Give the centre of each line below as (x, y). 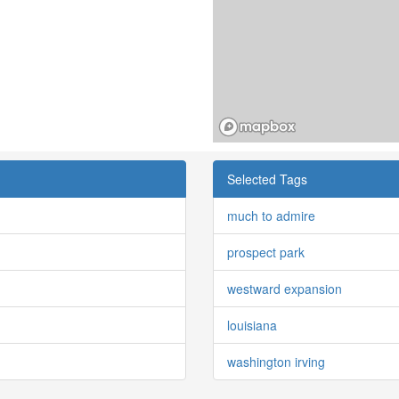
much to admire (271, 215)
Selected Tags (267, 179)
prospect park (266, 252)
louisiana (252, 325)
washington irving (276, 361)
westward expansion (285, 288)
